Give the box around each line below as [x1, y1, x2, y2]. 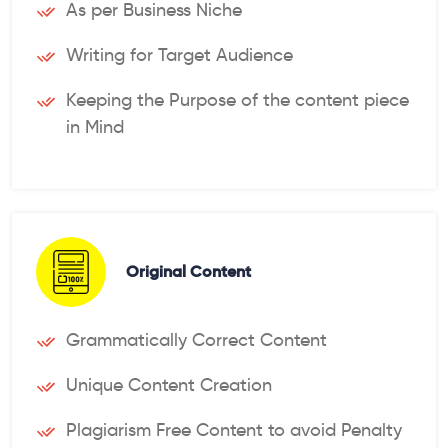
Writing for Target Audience [66, 43, 293, 66]
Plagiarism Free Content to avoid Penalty [66, 418, 402, 441]
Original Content [126, 261, 251, 283]
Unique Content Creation [66, 373, 272, 396]
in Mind [66, 115, 124, 138]
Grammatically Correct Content [66, 328, 327, 351]
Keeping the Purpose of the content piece [66, 88, 409, 111]
